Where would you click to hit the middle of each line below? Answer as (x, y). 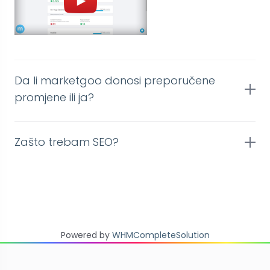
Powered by (86, 235)
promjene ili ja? (54, 98)
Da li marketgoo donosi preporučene (115, 81)
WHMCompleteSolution (161, 235)
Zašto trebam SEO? (67, 142)
